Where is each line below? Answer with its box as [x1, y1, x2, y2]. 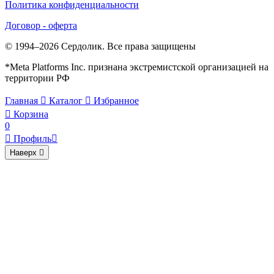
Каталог [49, 95, 83, 106]
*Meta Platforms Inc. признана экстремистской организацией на [5, 61, 268, 72]
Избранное [94, 95, 139, 106]
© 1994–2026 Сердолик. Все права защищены [5, 40, 196, 51]
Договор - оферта [5, 20, 77, 31]
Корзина [13, 108, 48, 119]
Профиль [13, 133, 51, 144]
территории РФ [5, 72, 70, 83]
